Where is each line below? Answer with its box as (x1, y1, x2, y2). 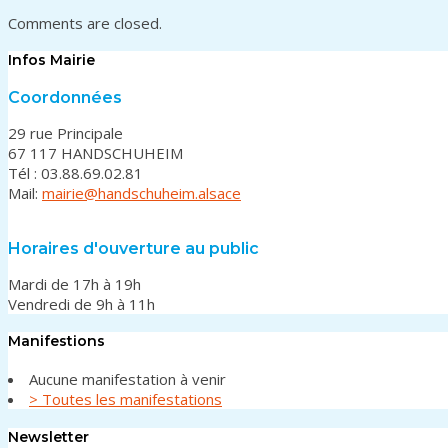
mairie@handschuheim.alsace (42, 182, 241, 203)
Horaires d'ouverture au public (8, 238, 259, 258)
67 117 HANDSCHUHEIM (8, 142, 183, 163)
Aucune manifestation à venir (29, 369, 226, 389)
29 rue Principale (8, 122, 123, 143)
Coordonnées (8, 87, 122, 107)
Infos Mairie (8, 51, 95, 70)
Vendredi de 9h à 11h (8, 293, 155, 314)
